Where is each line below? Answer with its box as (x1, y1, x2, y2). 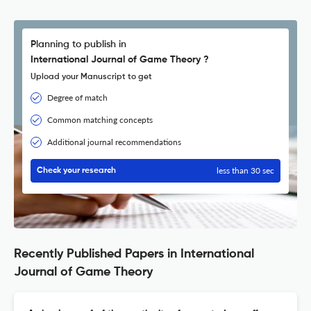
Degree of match (47, 92, 108, 103)
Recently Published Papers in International (14, 248, 254, 261)
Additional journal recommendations (47, 137, 181, 148)
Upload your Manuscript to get (31, 73, 152, 82)
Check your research (37, 167, 116, 176)
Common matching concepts (47, 115, 153, 126)
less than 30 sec (217, 165, 274, 176)
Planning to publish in (31, 40, 126, 50)
